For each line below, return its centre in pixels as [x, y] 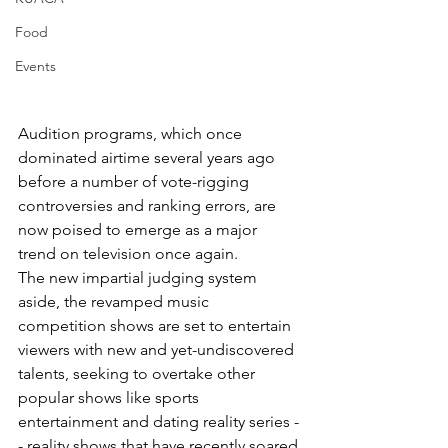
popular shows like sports [110, 397]
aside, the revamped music [115, 301]
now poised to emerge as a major [139, 229]
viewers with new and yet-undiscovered [158, 349]
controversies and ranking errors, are [149, 205]
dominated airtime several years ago [148, 157]
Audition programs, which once [132, 133]
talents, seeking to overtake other [138, 373]
